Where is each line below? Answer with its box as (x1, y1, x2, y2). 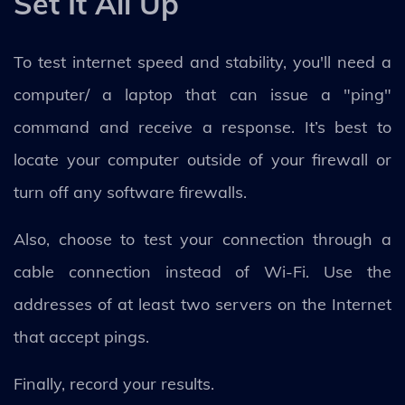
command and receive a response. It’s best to (14, 116, 391, 137)
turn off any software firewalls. (14, 181, 251, 202)
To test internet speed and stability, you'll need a (14, 51, 391, 72)
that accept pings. (14, 325, 149, 347)
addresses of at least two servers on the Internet (14, 293, 391, 315)
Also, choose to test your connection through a (14, 228, 391, 250)
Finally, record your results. (14, 372, 219, 394)
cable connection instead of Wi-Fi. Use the (14, 260, 391, 282)
